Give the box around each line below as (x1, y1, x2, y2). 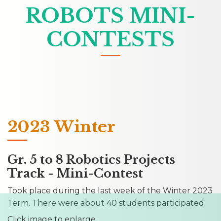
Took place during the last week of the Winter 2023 (7, 185, 213, 195)
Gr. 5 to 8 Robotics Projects (7, 152, 175, 167)
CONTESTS (46, 27, 175, 52)
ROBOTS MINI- (26, 3, 195, 28)
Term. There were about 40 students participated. (7, 198, 206, 208)
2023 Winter (7, 116, 115, 137)
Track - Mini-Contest (7, 166, 143, 181)
